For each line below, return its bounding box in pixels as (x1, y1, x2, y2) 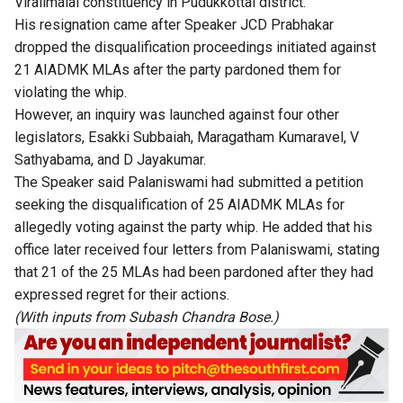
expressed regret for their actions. (14, 285, 229, 303)
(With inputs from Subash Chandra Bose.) (14, 308, 279, 326)
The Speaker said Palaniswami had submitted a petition (14, 173, 363, 191)
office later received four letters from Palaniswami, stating (14, 240, 380, 258)
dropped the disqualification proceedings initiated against (14, 38, 376, 56)
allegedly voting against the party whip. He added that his (14, 218, 372, 236)
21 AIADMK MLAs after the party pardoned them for (14, 60, 341, 78)
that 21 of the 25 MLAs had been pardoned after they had (14, 263, 373, 281)
